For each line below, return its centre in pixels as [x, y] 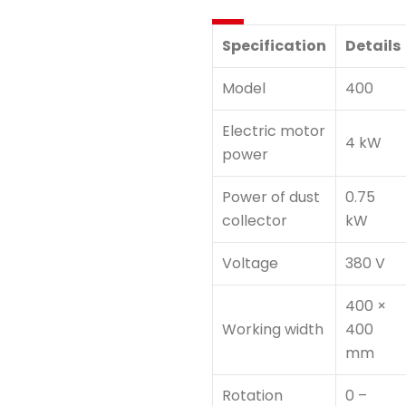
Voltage [250, 263]
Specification [274, 45]
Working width [273, 329]
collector [255, 220]
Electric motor [274, 130]
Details [373, 45]
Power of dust [271, 197]
